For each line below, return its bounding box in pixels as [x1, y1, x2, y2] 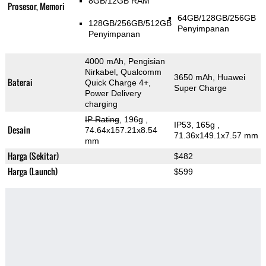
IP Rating [84, 115, 119, 125]
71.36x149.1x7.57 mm [173, 131, 258, 141]
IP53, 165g [173, 120, 217, 130]
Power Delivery [84, 88, 141, 99]
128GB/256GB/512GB [88, 18, 172, 28]
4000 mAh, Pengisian [84, 56, 165, 66]
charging [84, 99, 118, 109]
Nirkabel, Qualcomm [84, 67, 161, 77]
